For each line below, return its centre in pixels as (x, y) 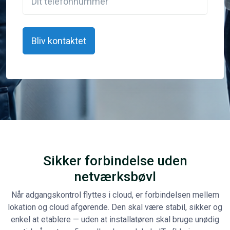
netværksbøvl (115, 176)
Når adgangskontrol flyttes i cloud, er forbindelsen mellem (115, 195)
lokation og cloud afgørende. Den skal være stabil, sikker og (115, 207)
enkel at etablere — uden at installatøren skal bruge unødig (115, 219)
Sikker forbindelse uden (115, 160)
